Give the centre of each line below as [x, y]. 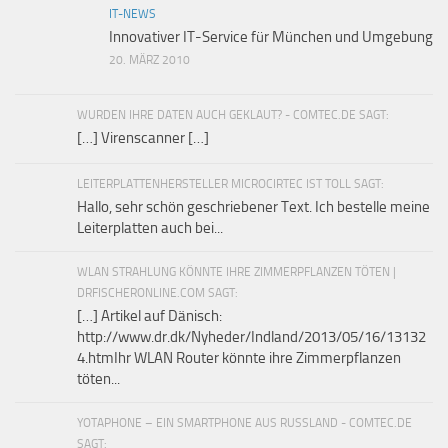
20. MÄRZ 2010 [149, 60]
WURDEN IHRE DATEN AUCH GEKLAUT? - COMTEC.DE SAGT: [233, 115]
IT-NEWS [132, 14]
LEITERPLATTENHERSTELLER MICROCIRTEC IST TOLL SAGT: [230, 184]
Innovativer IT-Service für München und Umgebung [271, 37]
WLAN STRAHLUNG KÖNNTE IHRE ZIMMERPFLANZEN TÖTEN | [236, 272]
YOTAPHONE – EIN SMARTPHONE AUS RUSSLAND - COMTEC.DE [244, 423]
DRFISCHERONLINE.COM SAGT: [157, 293]
